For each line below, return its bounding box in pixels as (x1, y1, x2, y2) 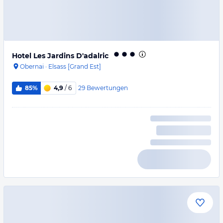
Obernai (20, 63, 44, 70)
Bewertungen (86, 84, 128, 92)
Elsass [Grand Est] (48, 63, 101, 70)
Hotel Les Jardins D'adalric (12, 51, 109, 60)
